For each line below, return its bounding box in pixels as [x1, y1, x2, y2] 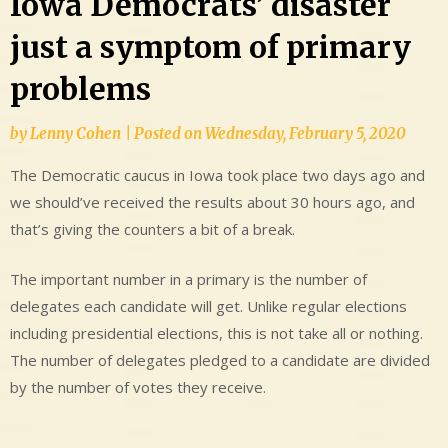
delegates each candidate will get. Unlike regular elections [10, 295, 407, 316]
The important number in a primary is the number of [10, 268, 367, 289]
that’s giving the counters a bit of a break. [10, 219, 295, 240]
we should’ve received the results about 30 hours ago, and [10, 192, 415, 213]
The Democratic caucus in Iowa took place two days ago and [10, 165, 425, 186]
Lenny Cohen [30, 124, 121, 144]
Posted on [134, 124, 205, 144]
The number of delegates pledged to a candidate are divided [10, 349, 430, 370]
